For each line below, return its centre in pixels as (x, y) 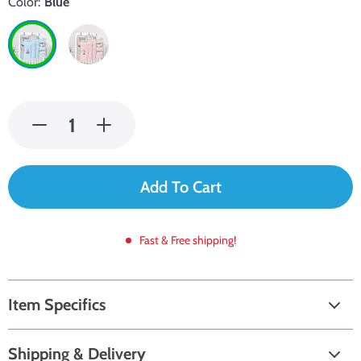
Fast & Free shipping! (187, 240)
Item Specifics (57, 305)
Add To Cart (180, 187)
